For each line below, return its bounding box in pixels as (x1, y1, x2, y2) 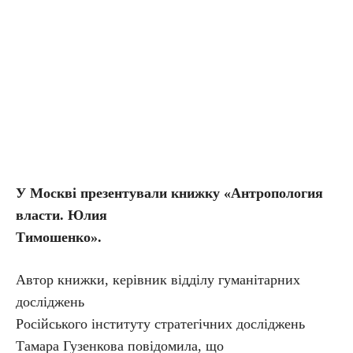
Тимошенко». (16, 229, 102, 245)
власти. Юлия (16, 207, 107, 223)
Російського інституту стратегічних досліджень (16, 316, 305, 332)
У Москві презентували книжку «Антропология (16, 185, 323, 201)
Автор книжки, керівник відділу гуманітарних (16, 272, 300, 288)
